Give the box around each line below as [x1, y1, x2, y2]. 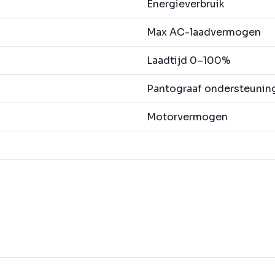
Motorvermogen [147, 110, 228, 124]
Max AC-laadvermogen [147, 26, 261, 39]
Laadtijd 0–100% [147, 54, 230, 68]
